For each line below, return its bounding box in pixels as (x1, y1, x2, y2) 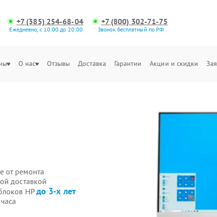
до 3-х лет (36, 186, 76, 197)
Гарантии (114, 59, 142, 68)
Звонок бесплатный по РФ (98, 26, 164, 33)
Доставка (78, 59, 107, 68)
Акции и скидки (150, 59, 199, 68)
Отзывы (46, 59, 70, 68)
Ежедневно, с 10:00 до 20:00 (9, 26, 83, 33)
